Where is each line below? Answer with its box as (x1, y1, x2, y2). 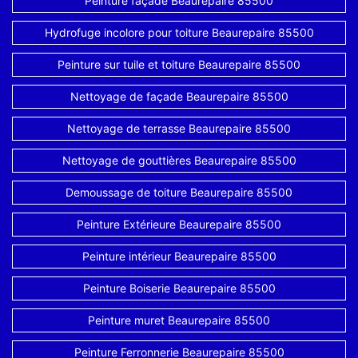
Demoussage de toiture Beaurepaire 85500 (66, 185, 292, 199)
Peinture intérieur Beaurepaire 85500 (82, 249, 276, 263)
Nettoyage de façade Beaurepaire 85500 (70, 89, 288, 103)
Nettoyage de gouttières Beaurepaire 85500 (62, 153, 296, 167)
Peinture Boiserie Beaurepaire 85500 (82, 281, 276, 295)
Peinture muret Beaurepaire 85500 (88, 313, 270, 327)
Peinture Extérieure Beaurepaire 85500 (77, 217, 281, 231)
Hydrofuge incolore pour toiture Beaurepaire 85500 (44, 26, 314, 39)
